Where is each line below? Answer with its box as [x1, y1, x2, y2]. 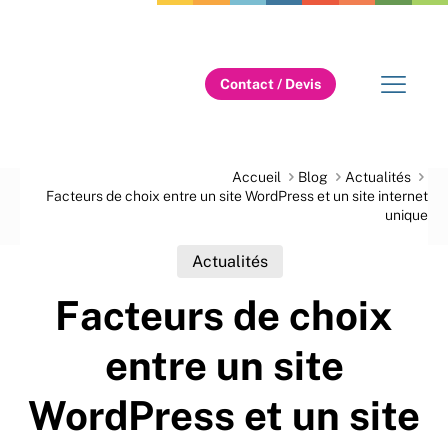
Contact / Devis [219, 76, 321, 92]
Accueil [232, 169, 281, 185]
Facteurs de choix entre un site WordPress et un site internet [46, 188, 428, 204]
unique [385, 207, 428, 223]
